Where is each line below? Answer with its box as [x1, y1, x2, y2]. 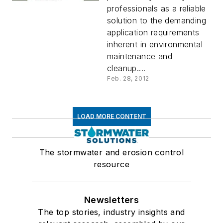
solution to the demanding [107, 15, 206, 25]
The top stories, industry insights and [38, 207, 185, 217]
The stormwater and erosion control [39, 147, 184, 157]
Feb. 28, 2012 [107, 74, 149, 82]
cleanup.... [107, 63, 146, 73]
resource [93, 159, 130, 169]
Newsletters [84, 194, 139, 205]
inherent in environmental [107, 39, 203, 49]
